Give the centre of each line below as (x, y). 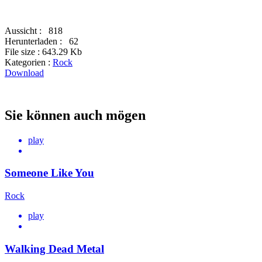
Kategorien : (29, 62)
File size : (23, 51)
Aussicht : (24, 30)
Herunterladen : (35, 41)
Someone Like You (49, 173)
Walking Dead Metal (54, 249)
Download (24, 73)
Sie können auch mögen (75, 115)
